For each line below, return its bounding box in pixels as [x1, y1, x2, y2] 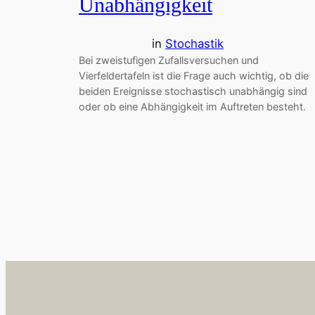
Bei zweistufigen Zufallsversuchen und [79, 54, 259, 67]
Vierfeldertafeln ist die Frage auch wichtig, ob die [79, 70, 309, 82]
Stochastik [165, 37, 224, 51]
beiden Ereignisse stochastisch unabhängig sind [79, 85, 307, 98]
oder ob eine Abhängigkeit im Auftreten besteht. [79, 101, 306, 113]
